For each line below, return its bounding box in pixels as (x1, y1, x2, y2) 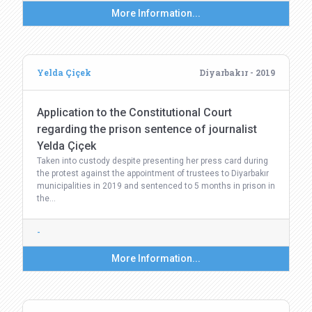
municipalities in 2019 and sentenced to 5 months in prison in (37, 181, 275, 191)
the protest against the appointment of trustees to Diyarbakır (37, 169, 269, 178)
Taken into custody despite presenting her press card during (37, 156, 268, 166)
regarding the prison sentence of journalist (37, 123, 257, 136)
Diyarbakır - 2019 (199, 67, 275, 78)
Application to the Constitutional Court (37, 106, 232, 119)
